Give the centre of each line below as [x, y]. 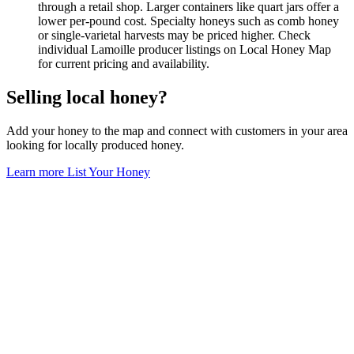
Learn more [37, 171]
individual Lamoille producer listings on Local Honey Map [185, 49]
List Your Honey [109, 171]
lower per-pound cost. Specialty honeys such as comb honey [188, 21]
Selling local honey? [87, 97]
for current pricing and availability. [124, 63]
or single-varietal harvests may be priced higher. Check [174, 35]
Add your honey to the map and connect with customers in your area [177, 130]
